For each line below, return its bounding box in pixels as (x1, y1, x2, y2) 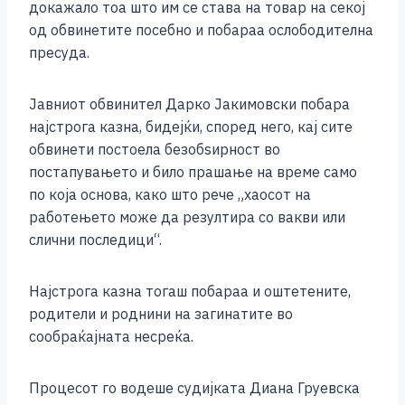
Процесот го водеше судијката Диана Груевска (29, 379, 360, 398)
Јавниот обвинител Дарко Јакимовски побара (29, 95, 350, 114)
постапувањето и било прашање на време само (29, 163, 357, 182)
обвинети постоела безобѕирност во (29, 140, 280, 159)
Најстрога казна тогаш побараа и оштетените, (29, 282, 351, 301)
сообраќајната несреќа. (29, 327, 193, 346)
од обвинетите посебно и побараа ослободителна (29, 21, 373, 40)
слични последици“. (29, 231, 162, 250)
